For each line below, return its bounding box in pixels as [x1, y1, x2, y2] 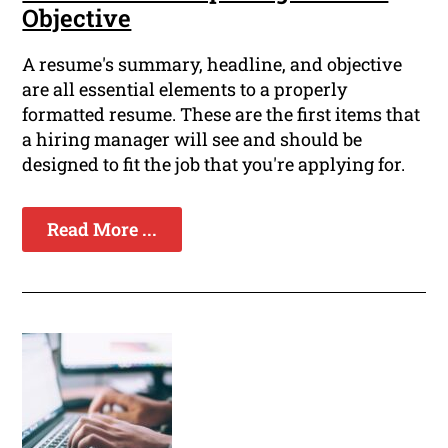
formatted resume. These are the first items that [22, 102, 421, 127]
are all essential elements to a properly [22, 77, 348, 102]
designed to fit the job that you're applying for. [22, 152, 406, 177]
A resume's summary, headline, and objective [22, 52, 403, 77]
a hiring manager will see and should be [22, 127, 363, 152]
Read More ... [47, 217, 158, 242]
